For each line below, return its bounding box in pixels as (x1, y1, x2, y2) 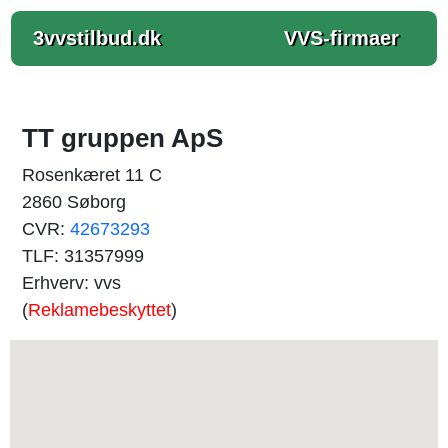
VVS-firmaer (284, 27, 399, 49)
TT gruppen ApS (22, 123, 223, 153)
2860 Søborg (22, 192, 126, 212)
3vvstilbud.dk (33, 27, 161, 49)
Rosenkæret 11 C (22, 165, 162, 185)
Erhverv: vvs (22, 273, 121, 293)
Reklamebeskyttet (28, 300, 171, 320)
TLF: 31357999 (22, 246, 144, 266)
